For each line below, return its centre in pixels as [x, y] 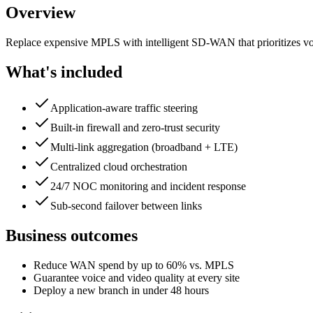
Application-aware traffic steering [124, 108]
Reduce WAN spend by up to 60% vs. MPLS [134, 265]
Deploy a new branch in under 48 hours [121, 291]
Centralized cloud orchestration [119, 167]
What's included [64, 72]
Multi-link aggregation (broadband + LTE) [144, 147]
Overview [41, 12]
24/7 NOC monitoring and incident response [148, 187]
